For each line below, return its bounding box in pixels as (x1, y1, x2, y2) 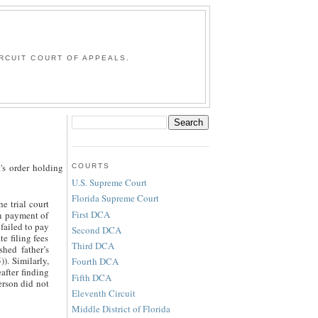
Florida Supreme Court (71, 192, 159, 205)
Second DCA (71, 223, 121, 236)
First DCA (71, 207, 110, 221)
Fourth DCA (71, 255, 119, 268)
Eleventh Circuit (71, 286, 136, 300)
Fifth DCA (71, 270, 111, 284)
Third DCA (71, 239, 114, 253)
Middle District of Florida (71, 302, 170, 316)
